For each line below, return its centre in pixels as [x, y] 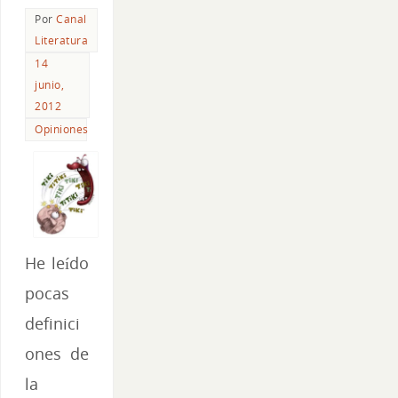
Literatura [61, 41]
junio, [49, 85]
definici [52, 324]
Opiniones [62, 130]
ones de [57, 354]
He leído [57, 263]
